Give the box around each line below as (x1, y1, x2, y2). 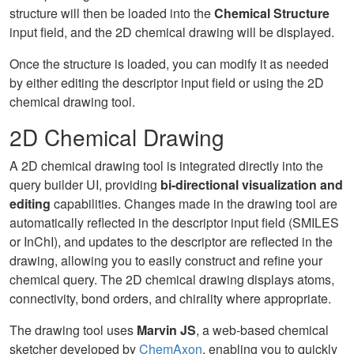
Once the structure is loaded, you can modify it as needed (9, 55, 329, 73)
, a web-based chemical (196, 321, 329, 339)
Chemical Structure (214, 4, 330, 22)
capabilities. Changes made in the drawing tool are (51, 194, 337, 213)
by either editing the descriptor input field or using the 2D (9, 73, 324, 92)
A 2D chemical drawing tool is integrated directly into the (9, 156, 323, 175)
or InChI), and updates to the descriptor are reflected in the (9, 232, 333, 250)
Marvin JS (137, 321, 196, 339)
